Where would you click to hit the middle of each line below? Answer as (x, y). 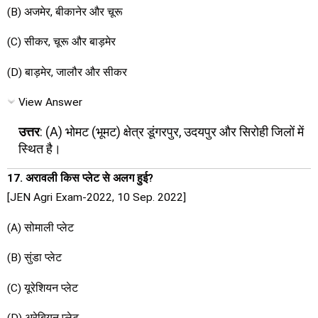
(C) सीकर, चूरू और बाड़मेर (61, 42)
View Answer (50, 103)
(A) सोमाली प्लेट (40, 227)
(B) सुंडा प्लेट (34, 258)
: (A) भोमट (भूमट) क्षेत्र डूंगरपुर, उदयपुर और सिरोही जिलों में (172, 131)
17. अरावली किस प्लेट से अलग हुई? (80, 179)
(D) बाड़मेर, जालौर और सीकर (67, 72)
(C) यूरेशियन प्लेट (43, 288)
